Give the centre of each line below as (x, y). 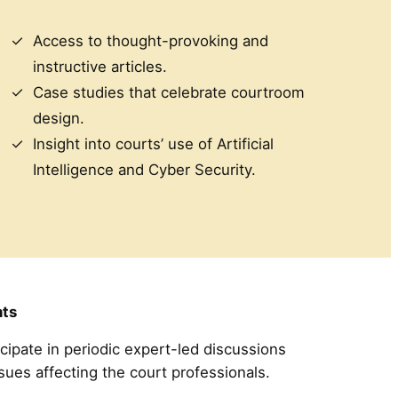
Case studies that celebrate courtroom (168, 93)
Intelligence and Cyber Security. (144, 170)
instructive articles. (99, 67)
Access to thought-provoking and (150, 41)
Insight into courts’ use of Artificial (153, 144)
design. (58, 119)
